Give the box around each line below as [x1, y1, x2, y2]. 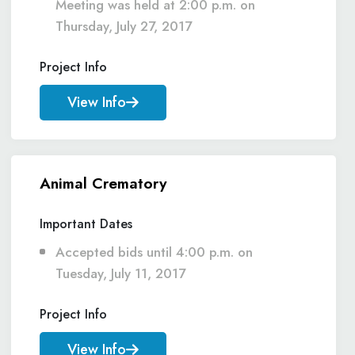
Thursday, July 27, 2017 [55, 17, 192, 36]
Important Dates [40, 215, 132, 233]
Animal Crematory [40, 172, 167, 194]
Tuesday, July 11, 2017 [55, 264, 185, 283]
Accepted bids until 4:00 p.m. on [55, 242, 253, 261]
